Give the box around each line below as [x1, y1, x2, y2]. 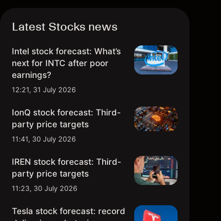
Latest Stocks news [12, 19, 117, 34]
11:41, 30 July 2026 [12, 135, 76, 143]
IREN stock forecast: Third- [12, 157, 121, 167]
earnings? [12, 70, 51, 80]
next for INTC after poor [12, 58, 109, 68]
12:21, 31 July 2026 [12, 85, 76, 94]
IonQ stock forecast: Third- [12, 108, 121, 117]
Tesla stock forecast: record [12, 206, 125, 216]
